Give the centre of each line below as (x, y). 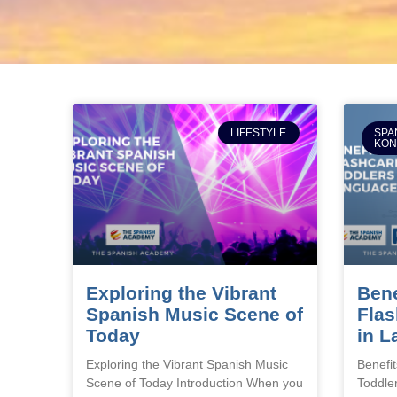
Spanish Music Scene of (195, 314)
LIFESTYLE (259, 133)
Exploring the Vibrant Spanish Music (187, 364)
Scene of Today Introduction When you (195, 382)
